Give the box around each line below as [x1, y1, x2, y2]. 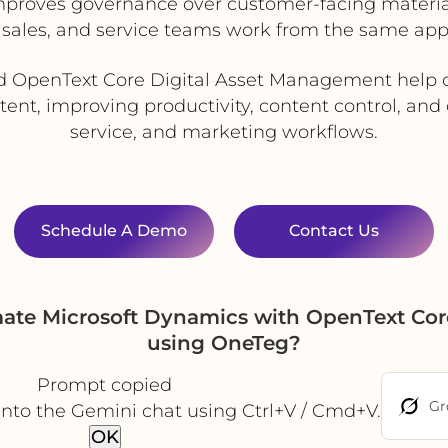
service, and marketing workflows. [70, 120, 378, 143]
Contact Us [289, 221, 379, 240]
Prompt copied [37, 373, 172, 396]
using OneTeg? [147, 330, 301, 355]
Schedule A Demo [41, 221, 187, 240]
